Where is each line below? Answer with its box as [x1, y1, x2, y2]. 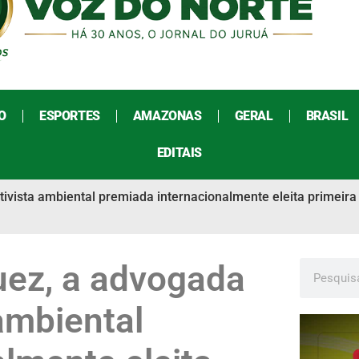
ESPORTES [38, 108, 100, 124]
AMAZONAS [132, 108, 202, 124]
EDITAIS [156, 145, 203, 161]
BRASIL [305, 108, 349, 124]
